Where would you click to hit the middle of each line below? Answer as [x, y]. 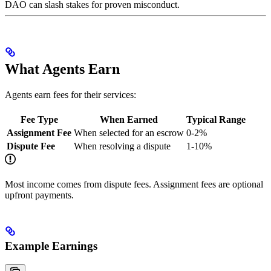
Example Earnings [51, 246]
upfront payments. [39, 195]
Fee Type [39, 120]
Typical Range [216, 120]
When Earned [129, 120]
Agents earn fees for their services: [70, 95]
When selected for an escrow [129, 133]
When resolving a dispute [122, 146]
